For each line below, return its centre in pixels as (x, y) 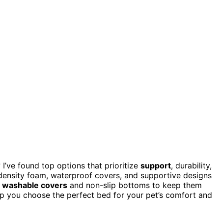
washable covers (35, 185)
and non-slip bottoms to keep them (135, 185)
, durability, (191, 166)
